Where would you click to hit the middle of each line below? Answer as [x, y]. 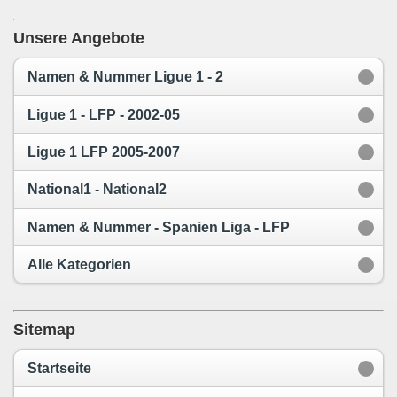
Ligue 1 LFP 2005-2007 [104, 152]
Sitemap [44, 330]
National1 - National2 [97, 190]
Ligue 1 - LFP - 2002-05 [104, 114]
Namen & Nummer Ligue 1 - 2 [125, 77]
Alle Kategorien [79, 265]
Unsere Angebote [79, 39]
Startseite [59, 369]
